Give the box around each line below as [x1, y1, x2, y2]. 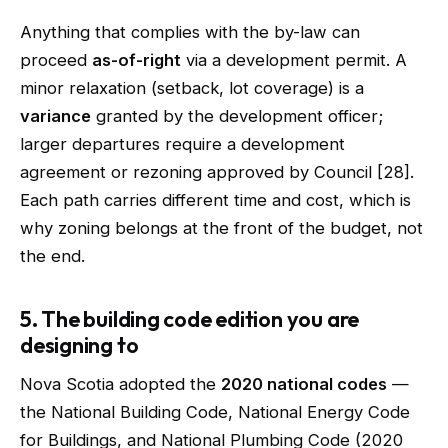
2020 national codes [221, 374, 387, 394]
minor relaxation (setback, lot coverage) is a [20, 78, 364, 98]
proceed [20, 50, 92, 70]
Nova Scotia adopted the [20, 374, 221, 394]
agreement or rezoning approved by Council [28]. [20, 162, 414, 182]
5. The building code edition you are [20, 305, 360, 333]
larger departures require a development [20, 134, 345, 154]
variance [20, 106, 91, 126]
